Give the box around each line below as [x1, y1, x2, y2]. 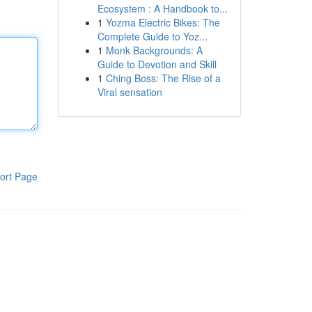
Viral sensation [97, 85, 162, 99]
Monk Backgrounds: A [105, 43, 203, 57]
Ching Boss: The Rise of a [105, 71, 221, 85]
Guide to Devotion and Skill [97, 57, 217, 71]
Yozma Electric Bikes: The [105, 15, 220, 29]
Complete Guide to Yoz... [97, 29, 208, 43]
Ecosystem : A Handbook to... [97, 1, 228, 15]
